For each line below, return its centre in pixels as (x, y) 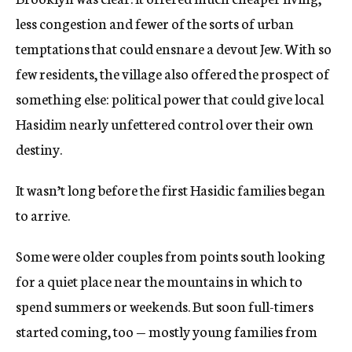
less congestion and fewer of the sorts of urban (155, 23)
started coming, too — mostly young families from (167, 331)
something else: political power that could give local (170, 99)
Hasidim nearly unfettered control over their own (165, 124)
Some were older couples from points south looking (170, 256)
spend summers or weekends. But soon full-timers (165, 306)
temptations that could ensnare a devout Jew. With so (174, 48)
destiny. (39, 149)
